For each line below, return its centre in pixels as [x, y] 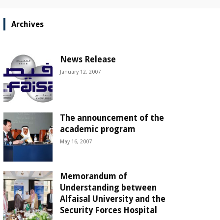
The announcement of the [112, 118]
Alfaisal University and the [112, 199]
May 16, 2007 [76, 141]
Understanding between [108, 187]
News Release [88, 59]
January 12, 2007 [80, 72]
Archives [27, 24]
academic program [97, 129]
